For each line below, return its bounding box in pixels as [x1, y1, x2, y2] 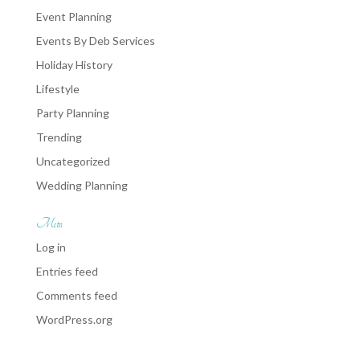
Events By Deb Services [35, 34, 155, 47]
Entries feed [35, 264, 98, 278]
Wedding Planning [35, 178, 128, 192]
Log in [35, 240, 66, 254]
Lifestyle [35, 82, 80, 96]
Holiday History [35, 58, 112, 72]
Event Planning [35, 10, 112, 23]
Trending [35, 130, 82, 144]
